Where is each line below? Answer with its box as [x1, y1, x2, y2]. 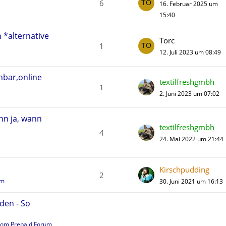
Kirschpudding [159, 164, 209, 175]
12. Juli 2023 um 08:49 [159, 47, 221, 56]
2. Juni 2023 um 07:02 [159, 89, 219, 98]
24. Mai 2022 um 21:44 [159, 135, 223, 143]
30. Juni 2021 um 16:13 [159, 177, 223, 186]
